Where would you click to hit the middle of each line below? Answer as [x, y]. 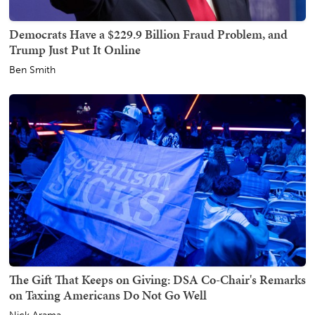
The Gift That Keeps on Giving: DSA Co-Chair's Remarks [157, 279]
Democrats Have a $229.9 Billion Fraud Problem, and [148, 34]
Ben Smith [32, 70]
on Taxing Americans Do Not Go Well [108, 295]
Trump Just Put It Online [75, 49]
